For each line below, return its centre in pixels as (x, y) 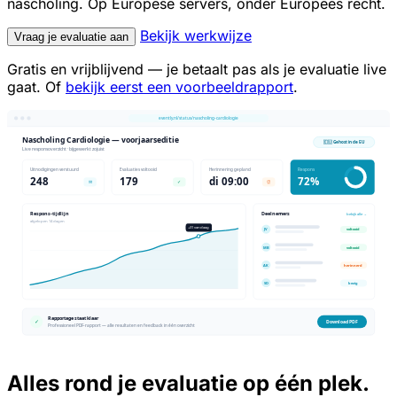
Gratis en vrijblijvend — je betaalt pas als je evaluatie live (197, 69)
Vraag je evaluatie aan (71, 36)
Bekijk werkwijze (196, 35)
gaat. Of (36, 86)
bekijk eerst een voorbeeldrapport (179, 86)
